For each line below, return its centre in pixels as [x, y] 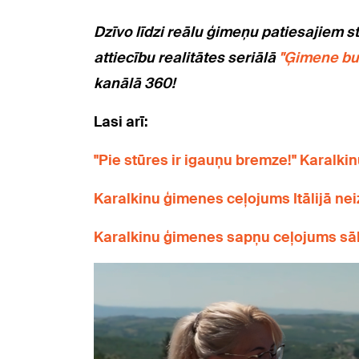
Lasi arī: [121, 122]
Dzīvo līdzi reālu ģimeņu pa [186, 32]
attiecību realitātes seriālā [186, 58]
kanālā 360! [134, 84]
